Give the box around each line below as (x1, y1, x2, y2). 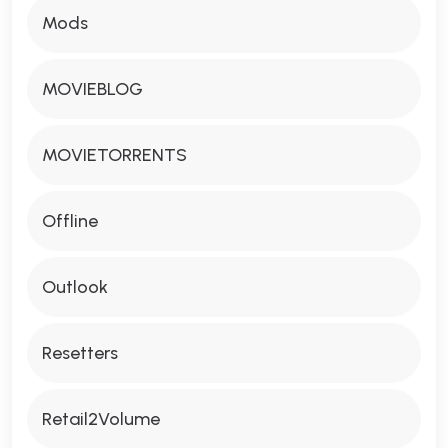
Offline (42, 210, 98, 232)
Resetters (42, 342, 118, 364)
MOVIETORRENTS (42, 144, 187, 166)
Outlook (42, 276, 108, 298)
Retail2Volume (42, 408, 160, 430)
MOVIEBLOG (42, 78, 143, 100)
